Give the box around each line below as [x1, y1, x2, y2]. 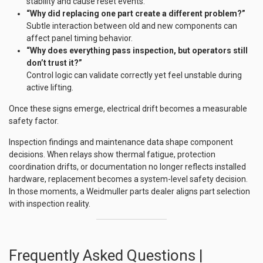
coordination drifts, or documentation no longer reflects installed [9, 162, 246, 171]
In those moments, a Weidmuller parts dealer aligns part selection [9, 187, 250, 196]
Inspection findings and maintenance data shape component [9, 137, 233, 147]
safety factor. [9, 116, 59, 126]
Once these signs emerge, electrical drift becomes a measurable [9, 104, 247, 113]
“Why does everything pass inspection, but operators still [26, 46, 248, 55]
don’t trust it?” [26, 58, 82, 68]
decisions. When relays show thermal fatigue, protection [9, 150, 215, 159]
